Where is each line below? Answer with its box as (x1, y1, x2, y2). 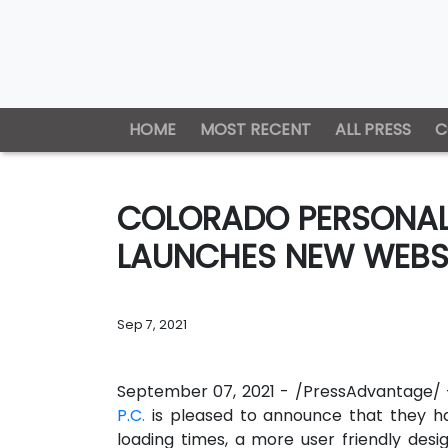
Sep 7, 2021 (117, 316, 187, 333)
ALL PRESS (335, 118, 411, 141)
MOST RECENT (200, 118, 311, 141)
